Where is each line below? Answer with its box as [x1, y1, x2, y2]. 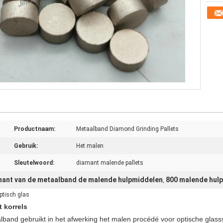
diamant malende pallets [76, 159, 143, 166]
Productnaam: [14, 125, 55, 132]
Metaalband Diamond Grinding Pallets [76, 125, 179, 132]
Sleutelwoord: [14, 159, 54, 166]
